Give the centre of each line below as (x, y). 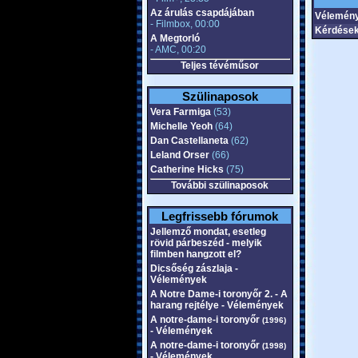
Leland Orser (179, 155)
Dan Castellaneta (189, 141)
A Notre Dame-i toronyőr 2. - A (219, 294)
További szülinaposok (220, 185)
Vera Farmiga (180, 112)
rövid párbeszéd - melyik (206, 243)
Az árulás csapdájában (202, 13)
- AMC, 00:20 (178, 50)
